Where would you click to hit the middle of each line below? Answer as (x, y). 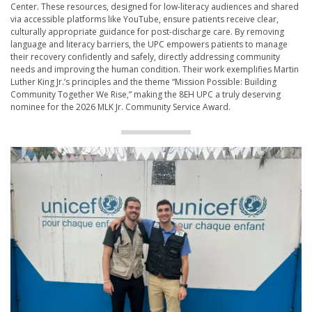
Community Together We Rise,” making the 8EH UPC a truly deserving (146, 95)
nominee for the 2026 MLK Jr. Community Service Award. (122, 107)
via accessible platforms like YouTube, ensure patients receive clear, (145, 19)
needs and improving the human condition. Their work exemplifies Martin (155, 70)
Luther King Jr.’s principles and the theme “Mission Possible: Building (143, 82)
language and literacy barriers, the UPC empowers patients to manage (149, 45)
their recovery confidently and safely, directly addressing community (145, 57)
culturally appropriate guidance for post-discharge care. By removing (147, 32)
